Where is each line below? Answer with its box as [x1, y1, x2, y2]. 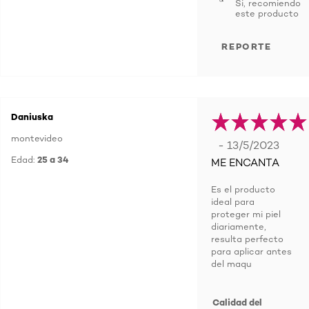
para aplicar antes [211, 246, 292, 257]
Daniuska [11, 111, 53, 122]
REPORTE [221, 41, 272, 52]
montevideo [11, 132, 63, 143]
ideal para [211, 196, 255, 207]
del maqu [211, 258, 252, 269]
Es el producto [211, 183, 275, 195]
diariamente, [211, 221, 266, 232]
